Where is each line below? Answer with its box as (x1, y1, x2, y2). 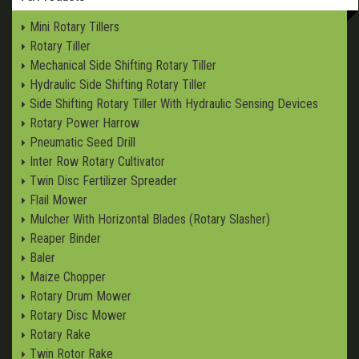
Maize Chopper (30, 268, 106, 284)
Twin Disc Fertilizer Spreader (30, 172, 177, 188)
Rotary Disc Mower (30, 307, 127, 323)
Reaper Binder (30, 230, 101, 246)
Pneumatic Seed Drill (30, 134, 135, 150)
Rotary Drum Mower (30, 288, 131, 304)
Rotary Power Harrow (30, 115, 139, 131)
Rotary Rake (30, 326, 91, 342)
